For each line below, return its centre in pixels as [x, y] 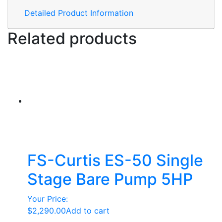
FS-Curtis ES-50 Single [115, 160]
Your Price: [48, 199]
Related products [72, 38]
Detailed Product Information [79, 13]
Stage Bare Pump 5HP [110, 179]
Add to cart [88, 211]
